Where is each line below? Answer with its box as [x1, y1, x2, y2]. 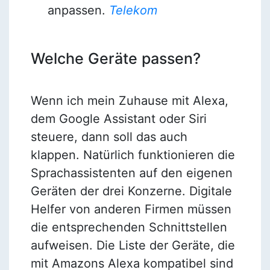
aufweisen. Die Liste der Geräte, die [30, 237, 235, 253]
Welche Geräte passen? [30, 49, 201, 67]
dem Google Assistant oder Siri [30, 111, 207, 126]
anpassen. [47, 2, 109, 17]
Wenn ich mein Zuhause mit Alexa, [30, 93, 228, 108]
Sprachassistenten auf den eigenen [30, 165, 233, 180]
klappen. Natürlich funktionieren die [30, 147, 235, 162]
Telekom [108, 2, 157, 17]
